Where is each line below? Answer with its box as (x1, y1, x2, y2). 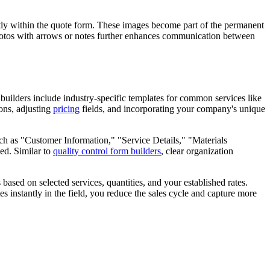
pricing (53, 104, 80, 115)
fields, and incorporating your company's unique (80, 104, 265, 115)
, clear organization (161, 146, 233, 157)
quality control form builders (53, 146, 161, 157)
